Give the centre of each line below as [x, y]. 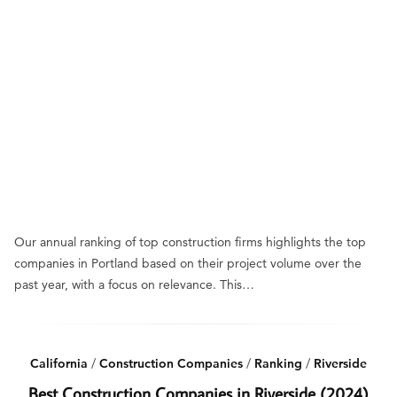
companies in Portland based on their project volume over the [188, 263]
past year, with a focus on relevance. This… [134, 284]
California [59, 363]
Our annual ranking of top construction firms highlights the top [190, 242]
